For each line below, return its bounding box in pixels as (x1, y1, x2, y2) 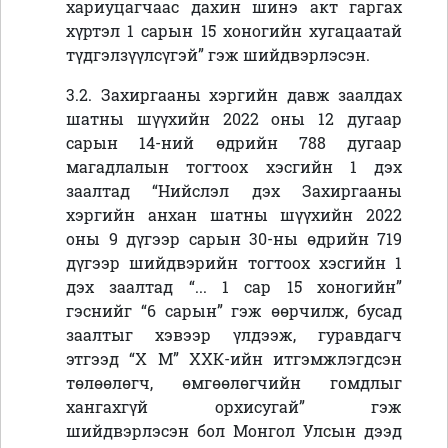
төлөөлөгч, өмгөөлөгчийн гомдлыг (66, 372, 402, 394)
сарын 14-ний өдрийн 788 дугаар (66, 132, 402, 154)
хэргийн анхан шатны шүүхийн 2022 (66, 204, 402, 226)
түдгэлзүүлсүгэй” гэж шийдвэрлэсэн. (66, 44, 370, 66)
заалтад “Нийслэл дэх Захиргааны (66, 180, 402, 202)
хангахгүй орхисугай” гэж (66, 396, 402, 418)
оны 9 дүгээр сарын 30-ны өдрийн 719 (66, 228, 402, 250)
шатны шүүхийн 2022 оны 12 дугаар (66, 108, 402, 130)
